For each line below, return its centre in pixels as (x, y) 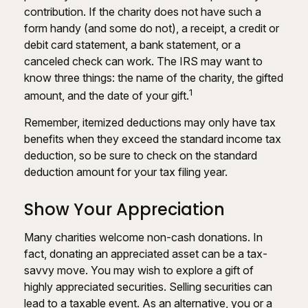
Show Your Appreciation (124, 210)
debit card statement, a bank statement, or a (132, 45)
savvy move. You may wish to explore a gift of (139, 271)
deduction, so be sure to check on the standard (141, 156)
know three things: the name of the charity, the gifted (154, 78)
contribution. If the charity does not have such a (143, 12)
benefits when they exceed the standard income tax (153, 139)
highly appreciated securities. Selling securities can (148, 287)
